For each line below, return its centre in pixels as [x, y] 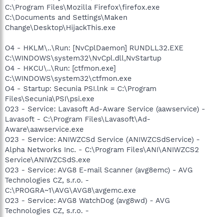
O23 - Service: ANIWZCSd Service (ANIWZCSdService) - [102, 139]
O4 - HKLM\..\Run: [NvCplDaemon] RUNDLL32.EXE [94, 48]
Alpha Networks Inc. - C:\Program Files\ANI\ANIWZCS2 [102, 150]
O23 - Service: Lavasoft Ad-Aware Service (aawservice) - [105, 109]
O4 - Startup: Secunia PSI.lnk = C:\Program [81, 89]
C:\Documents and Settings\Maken [66, 17]
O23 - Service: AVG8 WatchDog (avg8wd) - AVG [87, 201]
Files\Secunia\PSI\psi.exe [50, 99]
